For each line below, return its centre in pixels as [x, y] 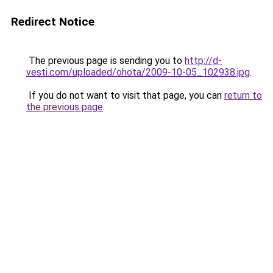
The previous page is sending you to [105, 61]
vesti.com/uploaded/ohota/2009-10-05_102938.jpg [138, 72]
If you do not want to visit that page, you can [125, 95]
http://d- [203, 61]
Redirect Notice [53, 22]
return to [243, 95]
